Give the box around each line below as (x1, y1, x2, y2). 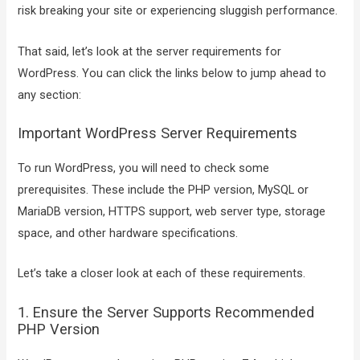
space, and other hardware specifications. (18, 226, 239, 241)
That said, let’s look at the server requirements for (18, 43, 282, 59)
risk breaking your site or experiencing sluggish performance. (18, 3, 338, 18)
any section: (18, 87, 82, 102)
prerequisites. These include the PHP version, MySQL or (18, 182, 309, 198)
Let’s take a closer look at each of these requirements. (18, 266, 306, 281)
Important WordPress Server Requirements (18, 125, 298, 142)
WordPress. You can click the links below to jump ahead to (18, 65, 327, 80)
